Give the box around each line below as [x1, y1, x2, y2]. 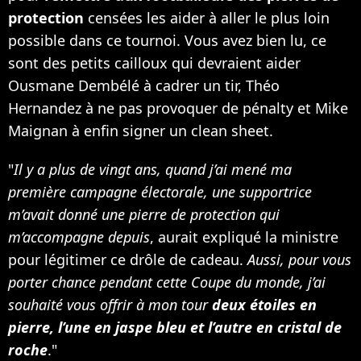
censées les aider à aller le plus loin [84, 7, 330, 27]
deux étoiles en [212, 294, 317, 314]
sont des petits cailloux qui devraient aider [8, 52, 301, 73]
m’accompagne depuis [8, 226, 150, 247]
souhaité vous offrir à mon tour [8, 294, 212, 314]
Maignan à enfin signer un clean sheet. [8, 120, 273, 140]
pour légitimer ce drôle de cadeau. [8, 249, 243, 269]
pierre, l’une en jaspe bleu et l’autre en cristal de [8, 317, 342, 337]
